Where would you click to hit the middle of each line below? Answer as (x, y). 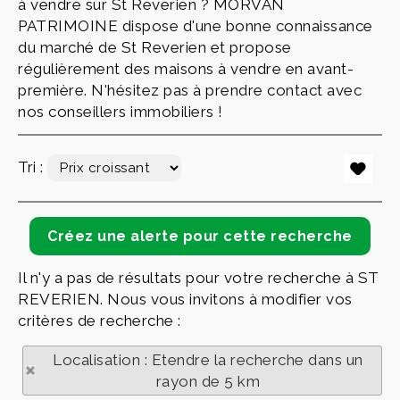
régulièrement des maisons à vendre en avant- (186, 69)
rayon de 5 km (208, 381)
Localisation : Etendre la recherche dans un (208, 360)
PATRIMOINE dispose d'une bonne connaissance (196, 26)
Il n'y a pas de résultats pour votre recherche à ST (199, 278)
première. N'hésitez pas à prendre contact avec (190, 90)
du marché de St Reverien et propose (155, 47)
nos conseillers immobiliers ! (121, 112)
